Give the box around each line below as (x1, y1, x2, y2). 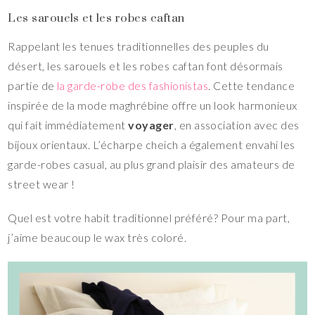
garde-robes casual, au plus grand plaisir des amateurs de (8, 157, 295, 172)
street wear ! (8, 177, 75, 191)
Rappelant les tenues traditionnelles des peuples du (8, 39, 269, 53)
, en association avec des (174, 118, 300, 132)
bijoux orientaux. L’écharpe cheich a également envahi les (8, 138, 295, 152)
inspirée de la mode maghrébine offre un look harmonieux (8, 98, 297, 112)
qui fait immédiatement (8, 118, 129, 132)
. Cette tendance (208, 79, 295, 93)
